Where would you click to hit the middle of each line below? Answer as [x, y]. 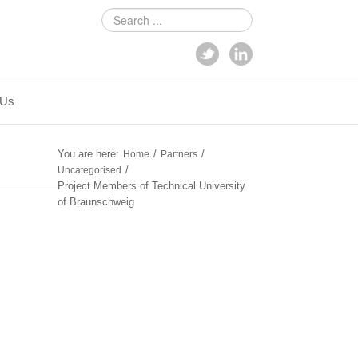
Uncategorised [89, 170]
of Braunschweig [96, 202]
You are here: [88, 154]
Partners [179, 154]
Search [118, 16]
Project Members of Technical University [151, 186]
